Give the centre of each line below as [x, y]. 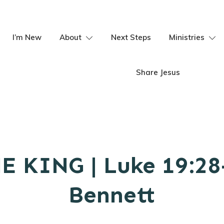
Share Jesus [158, 72]
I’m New [27, 37]
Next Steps [131, 37]
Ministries [186, 37]
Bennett [112, 195]
